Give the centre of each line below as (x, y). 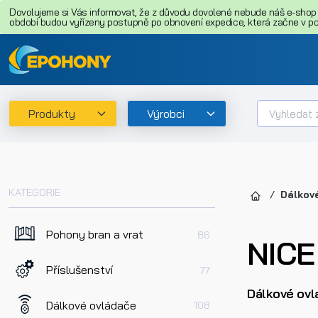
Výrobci (166, 114)
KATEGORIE (34, 193)
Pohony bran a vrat (95, 235)
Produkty (52, 114)
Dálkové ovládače (92, 305)
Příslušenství (80, 270)
